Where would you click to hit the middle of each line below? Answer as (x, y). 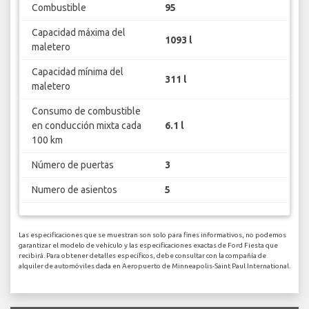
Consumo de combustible (86, 111)
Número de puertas (72, 165)
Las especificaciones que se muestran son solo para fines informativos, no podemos (152, 235)
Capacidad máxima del (78, 33)
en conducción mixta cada (86, 126)
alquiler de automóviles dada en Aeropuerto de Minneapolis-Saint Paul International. (154, 266)
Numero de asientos (74, 190)
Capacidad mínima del (77, 72)
